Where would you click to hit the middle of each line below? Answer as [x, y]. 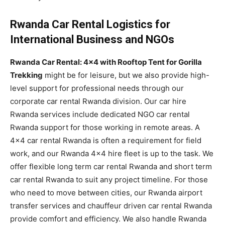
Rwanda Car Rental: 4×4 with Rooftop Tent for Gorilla [106, 62]
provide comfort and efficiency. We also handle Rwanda [108, 218]
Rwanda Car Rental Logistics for [90, 24]
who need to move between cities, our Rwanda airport [106, 192]
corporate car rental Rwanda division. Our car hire [98, 101]
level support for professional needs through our [97, 88]
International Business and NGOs [92, 39]
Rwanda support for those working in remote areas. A [105, 127]
